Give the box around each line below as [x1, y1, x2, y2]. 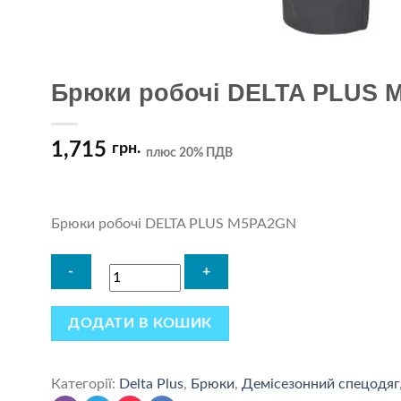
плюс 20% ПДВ [145, 146, 233, 160]
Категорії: [50, 377, 119, 392]
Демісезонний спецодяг [241, 377, 399, 392]
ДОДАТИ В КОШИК [68, 316, 212, 330]
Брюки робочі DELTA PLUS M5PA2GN [50, 216, 296, 231]
